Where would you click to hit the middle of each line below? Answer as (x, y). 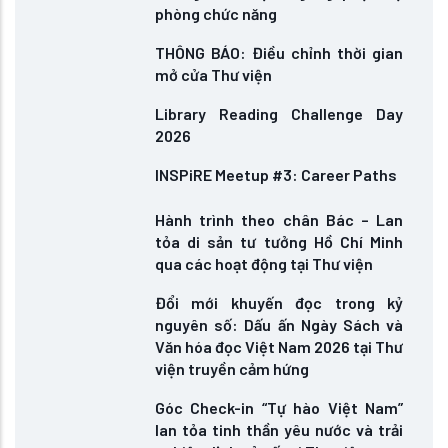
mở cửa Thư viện (213, 74)
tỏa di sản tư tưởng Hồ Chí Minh (279, 241)
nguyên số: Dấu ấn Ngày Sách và (279, 324)
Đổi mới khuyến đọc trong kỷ (279, 302)
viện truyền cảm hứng (232, 368)
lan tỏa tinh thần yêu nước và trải (279, 429)
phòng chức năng (216, 13)
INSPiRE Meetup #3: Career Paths (276, 174)
